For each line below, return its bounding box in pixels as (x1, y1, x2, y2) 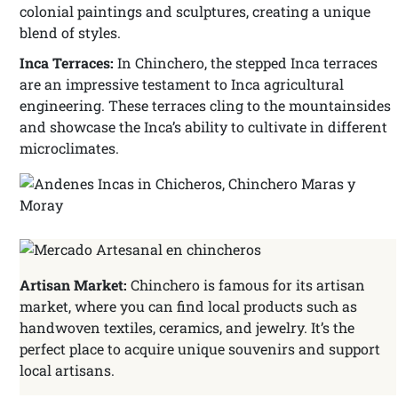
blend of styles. (20, 23, 121, 42)
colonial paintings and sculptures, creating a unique (20, 2, 370, 20)
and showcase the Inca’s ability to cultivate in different (20, 117, 387, 136)
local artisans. (20, 361, 115, 379)
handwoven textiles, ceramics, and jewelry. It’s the (20, 318, 354, 337)
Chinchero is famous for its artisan (127, 275, 365, 294)
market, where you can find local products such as (20, 297, 357, 315)
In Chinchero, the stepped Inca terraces (114, 53, 378, 72)
